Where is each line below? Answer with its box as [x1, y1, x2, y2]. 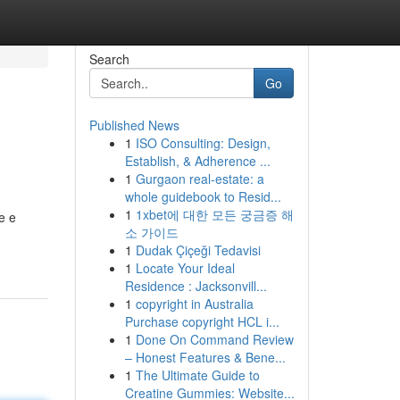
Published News [88, 116, 179, 134]
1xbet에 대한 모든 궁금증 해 [135, 205, 294, 223]
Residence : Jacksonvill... [124, 277, 267, 295]
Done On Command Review [135, 330, 294, 348]
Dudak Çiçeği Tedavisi [135, 241, 261, 259]
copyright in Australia [135, 295, 254, 312]
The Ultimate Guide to [135, 366, 260, 384]
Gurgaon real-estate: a [135, 170, 264, 187]
